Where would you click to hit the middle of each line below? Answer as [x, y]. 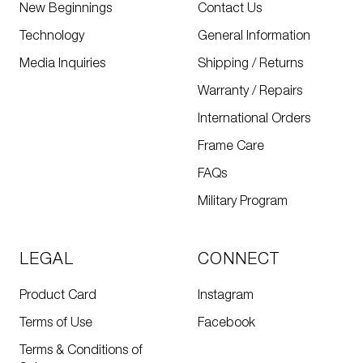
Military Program [243, 202]
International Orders [254, 120]
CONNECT [239, 261]
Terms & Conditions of [81, 351]
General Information [254, 37]
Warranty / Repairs [250, 92]
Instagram [226, 296]
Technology [52, 37]
